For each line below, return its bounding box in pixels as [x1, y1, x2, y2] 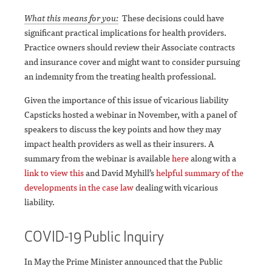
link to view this [24, 167, 84, 179]
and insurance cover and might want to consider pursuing [24, 56, 240, 68]
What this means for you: [24, 12, 118, 24]
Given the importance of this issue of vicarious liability [24, 94, 228, 106]
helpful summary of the [156, 167, 243, 179]
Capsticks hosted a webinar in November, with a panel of [24, 109, 237, 121]
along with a [189, 152, 236, 165]
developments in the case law [24, 182, 134, 194]
